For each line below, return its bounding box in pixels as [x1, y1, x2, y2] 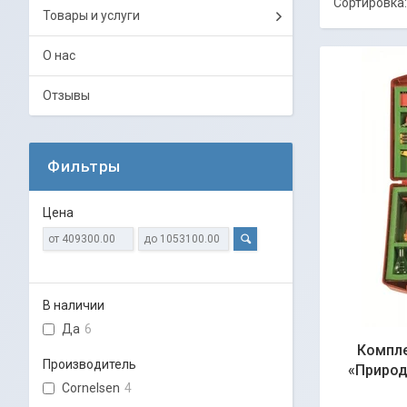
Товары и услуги [43, 8, 140, 23]
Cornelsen [62, 380, 120, 395]
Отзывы [43, 88, 90, 103]
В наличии [43, 298, 104, 313]
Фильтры [47, 157, 121, 175]
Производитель [43, 356, 136, 372]
